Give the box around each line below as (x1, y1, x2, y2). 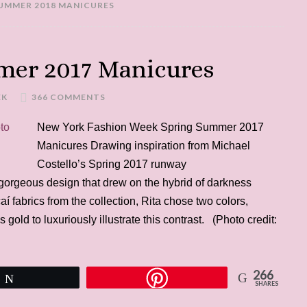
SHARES (255, 280, 278, 287)
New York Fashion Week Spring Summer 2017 (37, 121, 264, 133)
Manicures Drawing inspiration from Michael (37, 140, 250, 151)
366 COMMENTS (32, 92, 106, 102)
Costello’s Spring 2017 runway (37, 158, 186, 170)
